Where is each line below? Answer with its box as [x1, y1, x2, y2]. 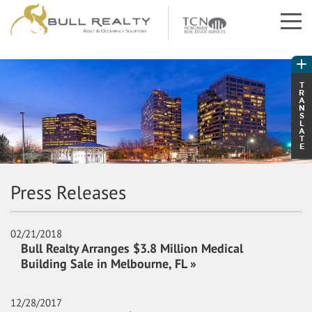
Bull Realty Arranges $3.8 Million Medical [21, 240, 243, 256]
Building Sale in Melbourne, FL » [21, 256, 196, 272]
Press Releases [10, 180, 126, 204]
